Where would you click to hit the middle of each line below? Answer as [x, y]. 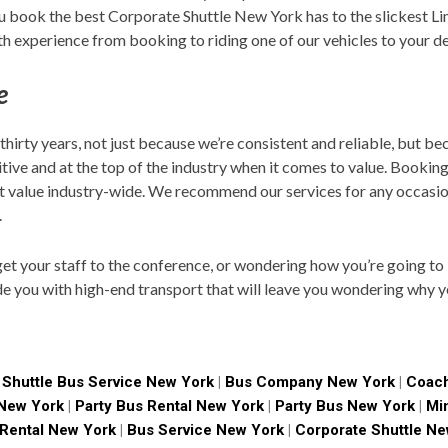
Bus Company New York [311, 382]
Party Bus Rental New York [169, 406]
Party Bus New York [344, 406]
